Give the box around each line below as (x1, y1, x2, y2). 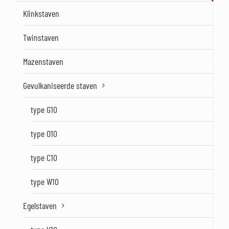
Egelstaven (23, 200, 57, 212)
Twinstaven (23, 32, 59, 43)
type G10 (31, 104, 57, 116)
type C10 (31, 152, 57, 164)
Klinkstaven (23, 8, 59, 19)
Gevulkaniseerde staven (23, 80, 97, 91)
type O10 (31, 128, 57, 140)
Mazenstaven (23, 56, 63, 67)
